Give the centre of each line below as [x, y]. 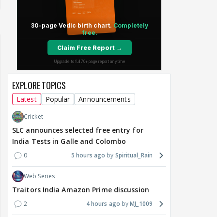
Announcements [105, 99]
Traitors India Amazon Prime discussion [81, 190]
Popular [58, 99]
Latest [27, 99]
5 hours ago [88, 155]
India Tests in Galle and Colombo [69, 141]
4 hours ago [103, 204]
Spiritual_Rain [134, 155]
